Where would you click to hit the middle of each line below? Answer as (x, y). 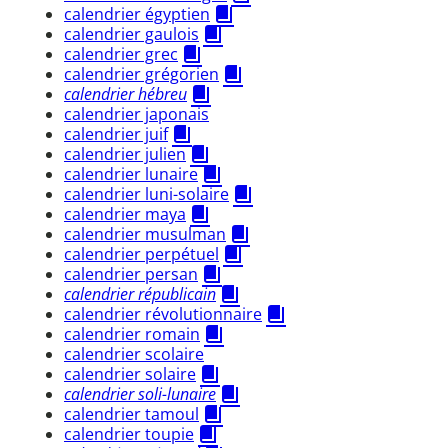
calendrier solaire (130, 373)
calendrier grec (121, 53)
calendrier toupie (129, 433)
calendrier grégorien (141, 73)
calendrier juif (116, 133)
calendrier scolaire (134, 353)
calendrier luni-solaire (146, 193)
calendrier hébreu (125, 93)
